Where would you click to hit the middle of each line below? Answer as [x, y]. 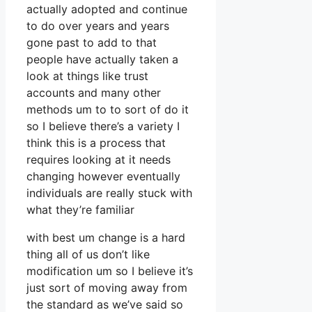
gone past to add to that [92, 43]
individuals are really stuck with [109, 193]
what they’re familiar [80, 210]
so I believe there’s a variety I [103, 126]
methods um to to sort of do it [108, 110]
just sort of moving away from [107, 288]
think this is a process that [96, 143]
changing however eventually [103, 177]
